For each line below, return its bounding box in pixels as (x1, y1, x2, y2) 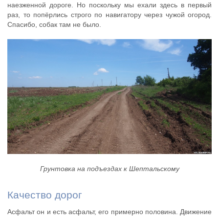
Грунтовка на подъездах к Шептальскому (40, 165, 179, 173)
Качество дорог (7, 189, 82, 201)
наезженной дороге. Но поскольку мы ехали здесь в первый (7, 1, 212, 9)
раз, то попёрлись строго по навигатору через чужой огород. (7, 11, 212, 19)
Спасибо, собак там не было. (7, 21, 101, 29)
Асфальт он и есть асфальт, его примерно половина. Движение (7, 208, 212, 216)
